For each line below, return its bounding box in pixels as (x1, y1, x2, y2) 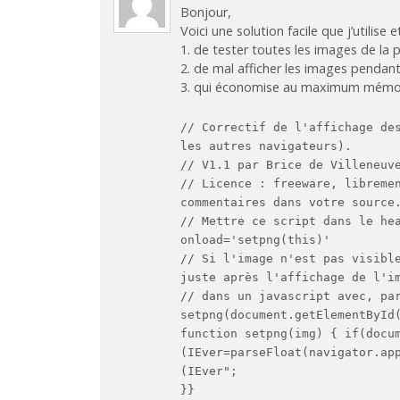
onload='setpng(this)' (180, 232, 331, 246)
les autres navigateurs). (180, 138, 353, 153)
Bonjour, (180, 4, 232, 21)
